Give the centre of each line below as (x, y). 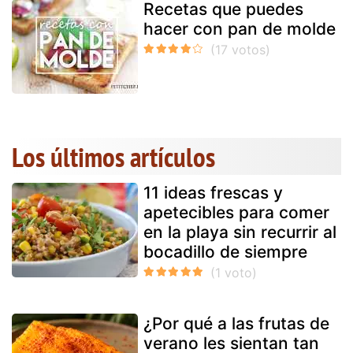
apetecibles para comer (236, 212)
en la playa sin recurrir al (240, 232)
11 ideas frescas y (213, 192)
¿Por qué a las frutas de (236, 323)
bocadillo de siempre (225, 251)
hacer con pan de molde (240, 28)
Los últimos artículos (113, 156)
